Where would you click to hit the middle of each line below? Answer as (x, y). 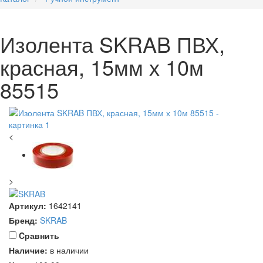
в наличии (69, 250)
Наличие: (28, 250)
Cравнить (39, 236)
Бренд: (23, 220)
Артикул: (28, 206)
